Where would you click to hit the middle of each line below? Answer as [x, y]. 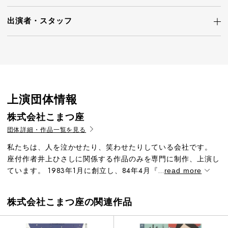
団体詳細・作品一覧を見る [47, 130]
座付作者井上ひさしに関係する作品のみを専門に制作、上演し [113, 159]
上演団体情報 [42, 99]
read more [183, 170]
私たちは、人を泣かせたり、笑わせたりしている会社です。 [110, 147]
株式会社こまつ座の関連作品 [70, 202]
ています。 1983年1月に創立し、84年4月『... [86, 170]
